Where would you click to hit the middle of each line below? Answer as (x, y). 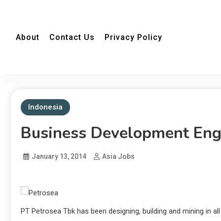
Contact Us (72, 37)
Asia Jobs (118, 156)
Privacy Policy (133, 37)
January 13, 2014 (59, 156)
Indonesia (45, 107)
